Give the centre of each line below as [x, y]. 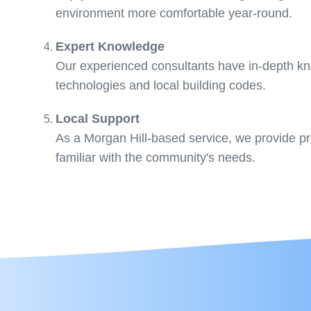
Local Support [98, 119]
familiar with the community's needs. [155, 158]
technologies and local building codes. [161, 85]
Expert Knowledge [110, 47]
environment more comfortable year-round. [174, 13]
